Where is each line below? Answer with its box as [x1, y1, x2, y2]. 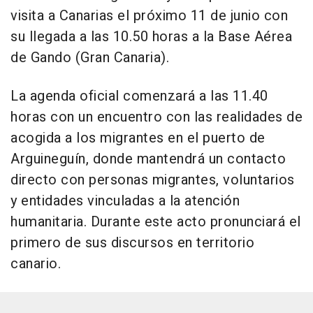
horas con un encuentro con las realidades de [10, 107, 303, 128]
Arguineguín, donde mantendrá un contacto [10, 149, 286, 170]
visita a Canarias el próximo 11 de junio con [10, 6, 288, 27]
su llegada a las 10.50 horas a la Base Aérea [10, 27, 292, 48]
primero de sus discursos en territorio [10, 233, 254, 254]
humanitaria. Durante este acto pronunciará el [10, 212, 301, 233]
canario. [10, 254, 61, 275]
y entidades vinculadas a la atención [10, 191, 240, 212]
